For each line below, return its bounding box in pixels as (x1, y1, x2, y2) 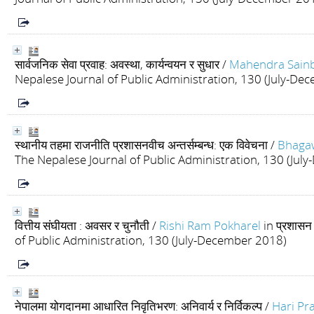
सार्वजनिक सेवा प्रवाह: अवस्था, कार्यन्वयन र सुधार (15, 56, 219, 72)
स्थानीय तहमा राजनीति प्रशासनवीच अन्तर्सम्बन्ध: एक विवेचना (15, 137, 268, 153)
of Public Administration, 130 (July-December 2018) (15, 232, 287, 248)
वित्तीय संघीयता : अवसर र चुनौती (15, 217, 149, 233)
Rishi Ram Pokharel (159, 217, 261, 233)
